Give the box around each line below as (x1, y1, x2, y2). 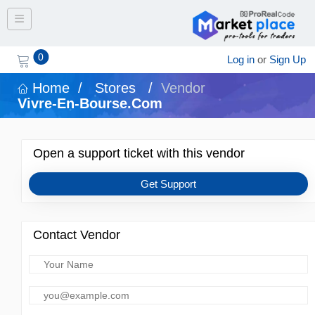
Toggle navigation (15, 16, 134, 34)
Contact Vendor (33, 228, 120, 242)
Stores (91, 80, 140, 96)
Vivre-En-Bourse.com (18, 96, 162, 111)
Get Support (141, 178, 197, 190)
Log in (227, 53, 255, 65)
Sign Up (269, 53, 306, 65)
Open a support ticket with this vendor (33, 146, 245, 160)
